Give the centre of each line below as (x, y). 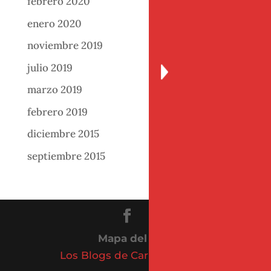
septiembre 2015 (66, 156)
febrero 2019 (57, 112)
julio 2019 (50, 67)
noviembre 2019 (65, 46)
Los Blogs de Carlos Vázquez (135, 255)
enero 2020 (54, 23)
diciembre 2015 (63, 134)
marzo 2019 (54, 90)
